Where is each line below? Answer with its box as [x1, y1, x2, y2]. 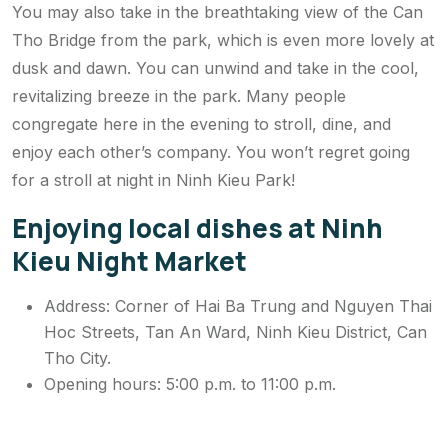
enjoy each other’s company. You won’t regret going [12, 142, 410, 163]
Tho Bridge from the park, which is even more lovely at [12, 30, 434, 51]
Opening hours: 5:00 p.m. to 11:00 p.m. [44, 374, 336, 395]
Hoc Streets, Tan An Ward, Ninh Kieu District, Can [44, 322, 427, 343]
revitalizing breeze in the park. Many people [12, 86, 346, 107]
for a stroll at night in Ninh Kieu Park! [12, 170, 295, 191]
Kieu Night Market [12, 243, 247, 280]
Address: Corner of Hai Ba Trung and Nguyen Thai [44, 296, 432, 317]
